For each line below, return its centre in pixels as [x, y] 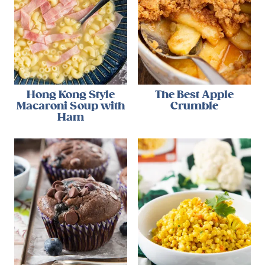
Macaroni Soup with [71, 106]
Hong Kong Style [71, 94]
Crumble [194, 106]
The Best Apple [194, 94]
